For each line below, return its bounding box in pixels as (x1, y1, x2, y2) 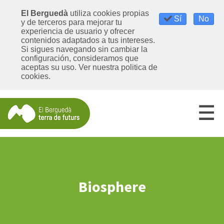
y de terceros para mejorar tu (21, 18, 122, 26)
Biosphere (78, 177, 146, 196)
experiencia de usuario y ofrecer (21, 27, 134, 35)
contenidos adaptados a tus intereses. (21, 36, 155, 44)
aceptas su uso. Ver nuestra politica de (21, 63, 157, 71)
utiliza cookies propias (70, 9, 149, 17)
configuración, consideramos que (21, 54, 138, 62)
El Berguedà (21, 9, 70, 17)
